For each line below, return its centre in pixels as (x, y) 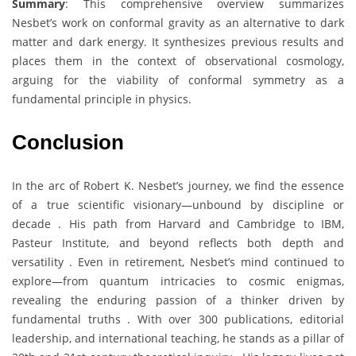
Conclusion (68, 143)
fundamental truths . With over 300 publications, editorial (178, 319)
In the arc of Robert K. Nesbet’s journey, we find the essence (178, 186)
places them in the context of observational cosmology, (178, 61)
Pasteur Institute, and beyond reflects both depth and (178, 243)
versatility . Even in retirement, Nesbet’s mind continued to (178, 262)
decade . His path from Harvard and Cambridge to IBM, (178, 224)
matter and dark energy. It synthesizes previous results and (178, 42)
